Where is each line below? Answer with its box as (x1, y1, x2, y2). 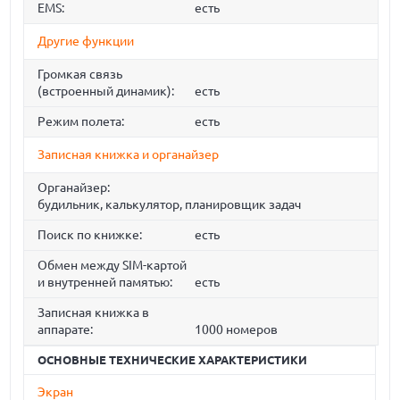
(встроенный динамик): (37, 84, 175, 99)
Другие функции (37, 34, 135, 49)
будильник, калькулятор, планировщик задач (37, 197, 302, 212)
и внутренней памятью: (37, 275, 173, 290)
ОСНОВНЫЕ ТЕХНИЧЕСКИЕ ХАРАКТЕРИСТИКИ (37, 354, 308, 367)
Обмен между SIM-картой (37, 258, 187, 273)
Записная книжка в (37, 305, 150, 321)
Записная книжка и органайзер (37, 147, 220, 162)
